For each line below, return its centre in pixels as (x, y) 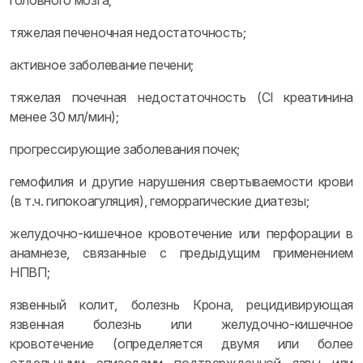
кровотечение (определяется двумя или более (181, 344)
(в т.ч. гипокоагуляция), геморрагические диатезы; (160, 201)
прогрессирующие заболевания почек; (125, 149)
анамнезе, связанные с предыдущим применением (181, 253)
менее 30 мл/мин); (64, 117)
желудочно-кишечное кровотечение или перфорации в (181, 233)
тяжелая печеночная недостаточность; (128, 32)
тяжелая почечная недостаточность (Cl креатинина (181, 97)
